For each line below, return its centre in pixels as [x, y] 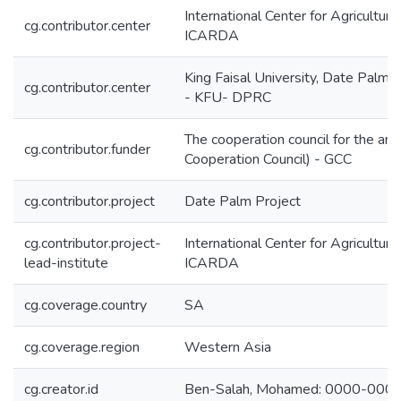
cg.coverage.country [85, 305]
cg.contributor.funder [87, 149]
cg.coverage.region [82, 347]
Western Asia [228, 347]
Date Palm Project [243, 201]
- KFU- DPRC [228, 98]
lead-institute [66, 263]
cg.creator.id [61, 389]
